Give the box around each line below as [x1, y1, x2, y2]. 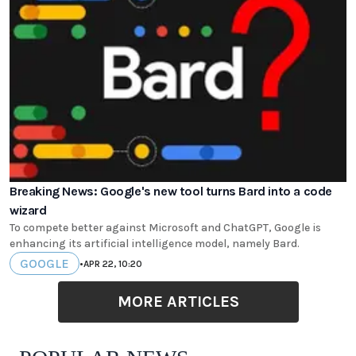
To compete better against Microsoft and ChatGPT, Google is [10, 221, 321, 235]
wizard [10, 203, 47, 219]
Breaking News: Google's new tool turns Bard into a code [10, 184, 332, 199]
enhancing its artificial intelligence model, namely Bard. [10, 237, 300, 251]
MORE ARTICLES [117, 292, 239, 311]
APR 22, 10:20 [83, 257, 142, 269]
